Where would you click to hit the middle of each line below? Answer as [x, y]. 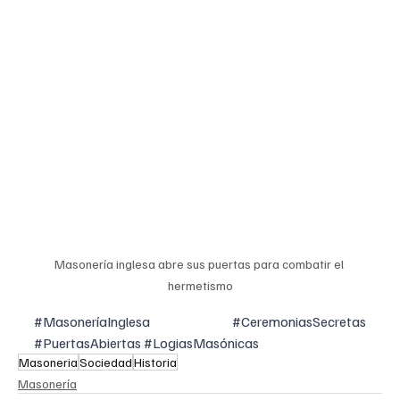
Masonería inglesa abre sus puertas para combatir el [200, 264]
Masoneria [48, 362]
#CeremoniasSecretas [299, 321]
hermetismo [200, 285]
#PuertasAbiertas [87, 343]
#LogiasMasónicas [201, 343]
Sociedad [106, 362]
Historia [155, 362]
